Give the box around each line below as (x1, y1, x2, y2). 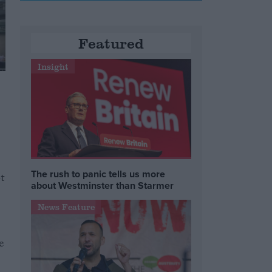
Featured (78, 33, 144, 53)
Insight (37, 60, 69, 72)
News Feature (37, 201, 95, 213)
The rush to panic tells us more (31, 166, 166, 181)
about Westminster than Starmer (31, 178, 174, 192)
